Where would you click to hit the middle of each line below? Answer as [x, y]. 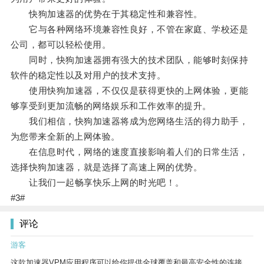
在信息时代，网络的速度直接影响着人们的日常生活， [129, 152]
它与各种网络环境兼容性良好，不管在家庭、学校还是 [129, 29]
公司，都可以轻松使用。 [61, 45]
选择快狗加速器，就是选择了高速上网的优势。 [106, 167]
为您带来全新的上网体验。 [65, 137]
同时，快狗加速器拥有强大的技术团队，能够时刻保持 [129, 60]
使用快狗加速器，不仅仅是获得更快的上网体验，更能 [129, 91]
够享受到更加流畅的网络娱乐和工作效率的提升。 [111, 106]
